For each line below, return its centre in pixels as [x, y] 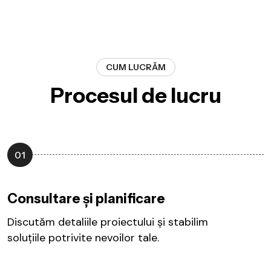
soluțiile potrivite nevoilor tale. [83, 237]
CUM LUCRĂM [135, 67]
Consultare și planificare [86, 198]
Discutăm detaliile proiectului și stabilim [108, 222]
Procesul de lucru [135, 95]
